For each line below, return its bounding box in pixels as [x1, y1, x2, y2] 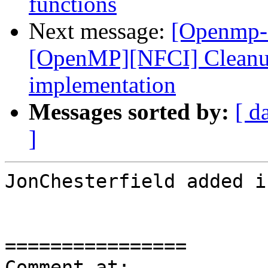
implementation [29, 72, 176, 98]
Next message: [29, 18, 171, 44]
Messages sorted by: [29, 99, 229, 125]
